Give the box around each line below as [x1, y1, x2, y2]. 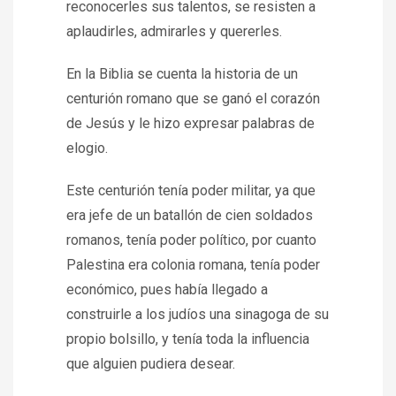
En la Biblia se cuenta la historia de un [66, 65, 298, 82]
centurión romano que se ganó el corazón [66, 90, 320, 107]
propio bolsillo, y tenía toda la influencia [66, 331, 309, 347]
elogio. [66, 140, 108, 156]
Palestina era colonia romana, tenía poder [66, 256, 320, 273]
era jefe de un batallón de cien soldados [66, 207, 313, 224]
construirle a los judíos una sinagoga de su [66, 306, 329, 323]
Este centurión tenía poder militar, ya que [66, 182, 316, 199]
